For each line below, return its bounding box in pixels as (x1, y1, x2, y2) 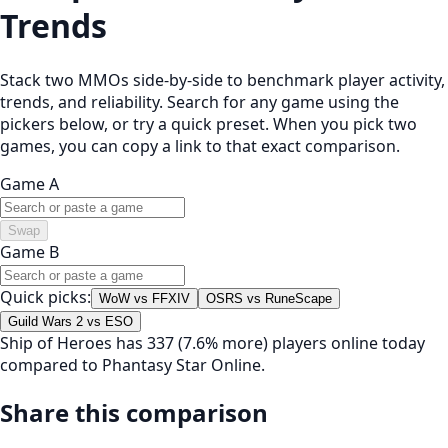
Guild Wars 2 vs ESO (8, 313, 133, 329)
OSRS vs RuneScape (206, 290, 332, 306)
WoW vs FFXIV (99, 290, 190, 306)
